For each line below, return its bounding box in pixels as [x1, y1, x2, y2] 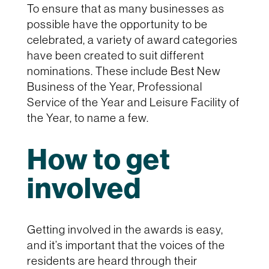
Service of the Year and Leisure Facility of [26, 94, 240, 109]
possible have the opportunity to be [26, 16, 208, 31]
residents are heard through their [26, 253, 198, 268]
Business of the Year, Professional [26, 79, 202, 94]
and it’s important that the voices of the [26, 237, 225, 252]
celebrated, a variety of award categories [26, 32, 238, 47]
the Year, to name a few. [26, 110, 149, 125]
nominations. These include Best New [26, 63, 221, 78]
